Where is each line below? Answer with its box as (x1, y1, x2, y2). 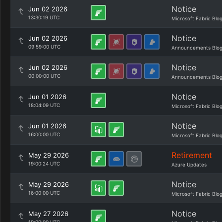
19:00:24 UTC (28, 161, 60, 166)
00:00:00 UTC (28, 73, 60, 79)
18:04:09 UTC (28, 102, 60, 108)
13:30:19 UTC (28, 14, 59, 20)
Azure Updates (171, 162, 207, 167)
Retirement (171, 150, 212, 160)
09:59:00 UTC (28, 44, 60, 50)
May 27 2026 (28, 210, 68, 218)
